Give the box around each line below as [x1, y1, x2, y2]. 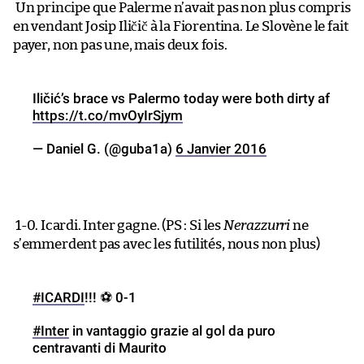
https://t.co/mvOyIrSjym [32, 106, 183, 123]
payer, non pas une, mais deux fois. [13, 37, 227, 52]
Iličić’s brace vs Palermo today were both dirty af [32, 89, 330, 106]
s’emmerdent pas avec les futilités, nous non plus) [13, 236, 321, 251]
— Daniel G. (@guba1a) [32, 140, 175, 157]
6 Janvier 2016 [175, 140, 266, 157]
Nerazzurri [223, 218, 291, 232]
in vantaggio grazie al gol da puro [69, 322, 275, 339]
